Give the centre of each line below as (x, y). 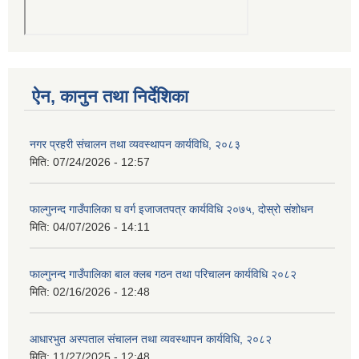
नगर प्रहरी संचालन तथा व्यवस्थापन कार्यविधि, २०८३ (135, 145)
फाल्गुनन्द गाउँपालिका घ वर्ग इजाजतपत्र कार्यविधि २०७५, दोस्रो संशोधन (171, 210)
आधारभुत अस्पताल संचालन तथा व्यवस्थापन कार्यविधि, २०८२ (151, 339)
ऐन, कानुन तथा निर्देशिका (110, 97)
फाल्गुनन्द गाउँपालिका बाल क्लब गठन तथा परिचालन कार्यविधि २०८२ (163, 274)
